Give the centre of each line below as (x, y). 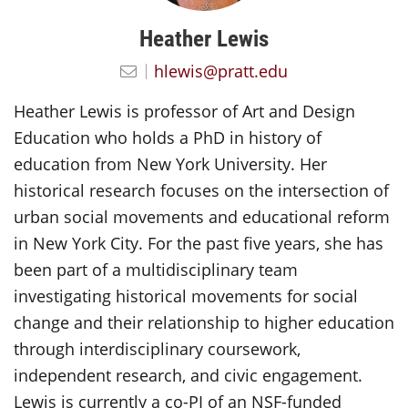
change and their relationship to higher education (204, 322)
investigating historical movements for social (186, 296)
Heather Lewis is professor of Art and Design (184, 111)
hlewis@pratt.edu (221, 71)
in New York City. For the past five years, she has (199, 243)
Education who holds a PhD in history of (168, 137)
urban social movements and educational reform (202, 216)
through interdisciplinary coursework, (157, 348)
